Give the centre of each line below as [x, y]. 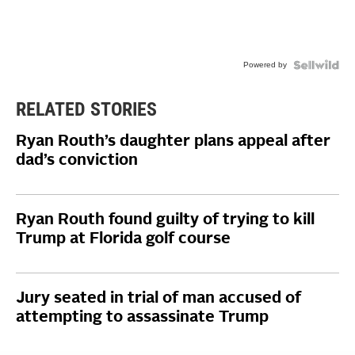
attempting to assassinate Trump [142, 318]
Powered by [265, 65]
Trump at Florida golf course [123, 239]
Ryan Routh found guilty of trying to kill [165, 220]
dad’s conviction [77, 161]
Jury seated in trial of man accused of [158, 299]
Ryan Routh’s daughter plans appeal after [173, 142]
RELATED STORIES [86, 109]
